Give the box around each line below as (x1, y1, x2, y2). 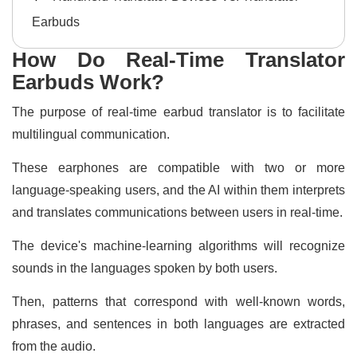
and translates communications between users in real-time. (12, 205, 343, 219)
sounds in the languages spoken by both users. (12, 261, 280, 275)
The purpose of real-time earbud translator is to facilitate (12, 104, 345, 119)
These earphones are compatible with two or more (12, 160, 345, 175)
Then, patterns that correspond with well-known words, (12, 294, 345, 308)
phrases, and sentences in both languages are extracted (12, 316, 345, 331)
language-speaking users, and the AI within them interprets (12, 182, 345, 197)
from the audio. (12, 339, 96, 353)
